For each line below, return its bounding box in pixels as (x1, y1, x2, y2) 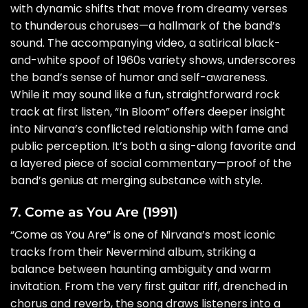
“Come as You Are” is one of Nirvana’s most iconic (10, 227, 276, 243)
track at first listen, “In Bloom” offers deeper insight (10, 103, 285, 120)
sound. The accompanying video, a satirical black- (10, 34, 280, 51)
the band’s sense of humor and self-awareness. (10, 69, 267, 85)
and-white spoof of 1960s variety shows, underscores (10, 52, 296, 68)
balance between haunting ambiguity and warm (10, 261, 271, 278)
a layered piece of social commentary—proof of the (10, 155, 291, 171)
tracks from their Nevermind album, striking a (10, 244, 256, 261)
